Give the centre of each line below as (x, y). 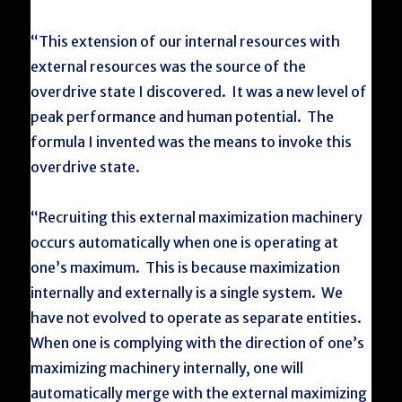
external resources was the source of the (169, 66)
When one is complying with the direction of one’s (198, 343)
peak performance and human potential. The (183, 117)
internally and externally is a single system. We (187, 293)
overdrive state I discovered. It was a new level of (199, 92)
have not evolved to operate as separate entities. (198, 318)
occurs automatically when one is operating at (185, 242)
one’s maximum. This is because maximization (186, 267)
